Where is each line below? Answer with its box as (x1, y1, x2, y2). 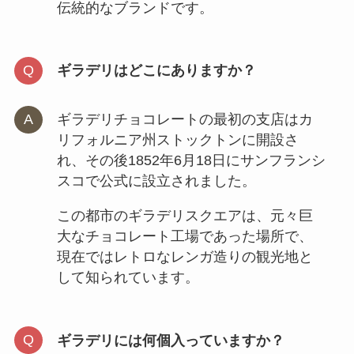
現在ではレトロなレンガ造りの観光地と (56, 249, 313, 265)
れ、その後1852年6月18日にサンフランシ (56, 153, 326, 169)
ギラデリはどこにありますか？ (56, 62, 256, 79)
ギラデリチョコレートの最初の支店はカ (56, 111, 313, 128)
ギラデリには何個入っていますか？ (56, 332, 284, 348)
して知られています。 (56, 269, 199, 285)
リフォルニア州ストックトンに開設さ (56, 132, 299, 149)
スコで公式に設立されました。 (56, 173, 256, 190)
